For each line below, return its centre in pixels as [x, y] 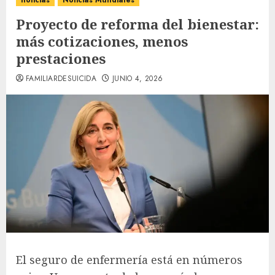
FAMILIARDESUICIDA [61, 79]
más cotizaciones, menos [102, 41]
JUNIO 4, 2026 [137, 79]
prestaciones [61, 58]
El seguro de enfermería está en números [129, 259]
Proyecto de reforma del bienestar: [137, 24]
